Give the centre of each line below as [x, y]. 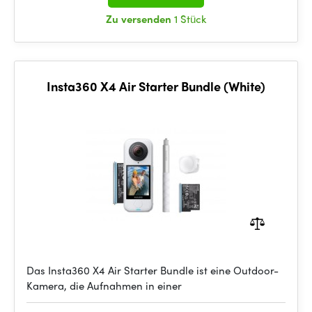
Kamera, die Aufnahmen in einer [104, 286]
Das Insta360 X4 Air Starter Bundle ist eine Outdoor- [153, 270]
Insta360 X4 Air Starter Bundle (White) [156, 86]
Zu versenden [140, 19]
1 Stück [190, 19]
